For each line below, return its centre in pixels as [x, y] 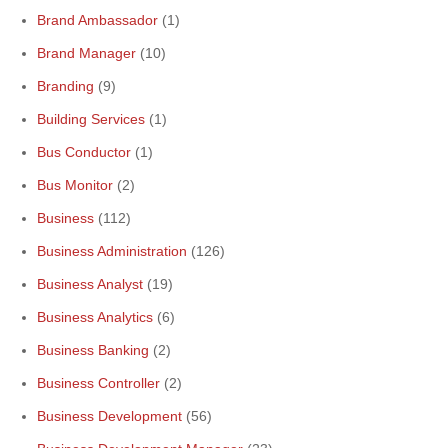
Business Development [109, 416]
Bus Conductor [84, 152]
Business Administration [112, 251]
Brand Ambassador [97, 20]
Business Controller [98, 383]
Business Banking [93, 350]
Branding [65, 86]
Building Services [91, 119]
